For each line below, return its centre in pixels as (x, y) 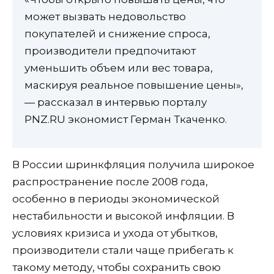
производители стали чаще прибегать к (123, 250)
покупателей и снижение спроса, (117, 34)
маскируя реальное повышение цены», (134, 85)
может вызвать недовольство (105, 17)
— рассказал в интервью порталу (116, 102)
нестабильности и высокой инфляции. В (123, 216)
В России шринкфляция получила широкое (133, 164)
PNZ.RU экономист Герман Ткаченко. (126, 120)
